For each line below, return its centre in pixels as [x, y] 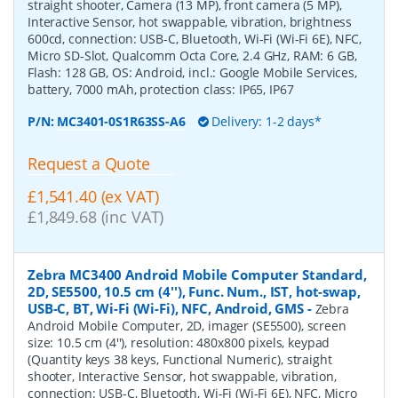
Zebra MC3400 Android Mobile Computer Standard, [197, 274]
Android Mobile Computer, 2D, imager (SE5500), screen [187, 325]
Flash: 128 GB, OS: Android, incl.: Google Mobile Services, [192, 72]
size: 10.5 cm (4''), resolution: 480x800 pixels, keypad [179, 342]
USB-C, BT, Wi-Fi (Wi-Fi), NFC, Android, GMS [166, 308]
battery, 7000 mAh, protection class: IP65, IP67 [161, 89]
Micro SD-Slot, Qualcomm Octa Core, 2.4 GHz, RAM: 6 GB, [192, 56]
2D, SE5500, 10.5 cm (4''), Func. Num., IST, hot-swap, [194, 291]
